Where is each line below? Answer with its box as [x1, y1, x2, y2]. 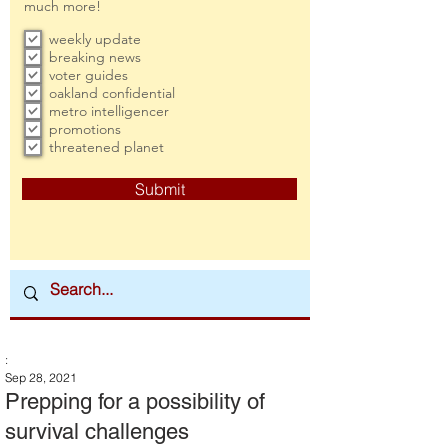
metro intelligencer [49, 102, 169, 120]
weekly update [49, 30, 141, 48]
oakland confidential [49, 84, 175, 102]
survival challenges [5, 419, 189, 444]
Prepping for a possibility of [5, 389, 265, 414]
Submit [134, 179, 185, 199]
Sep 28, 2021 [5, 370, 77, 385]
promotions [49, 120, 121, 138]
